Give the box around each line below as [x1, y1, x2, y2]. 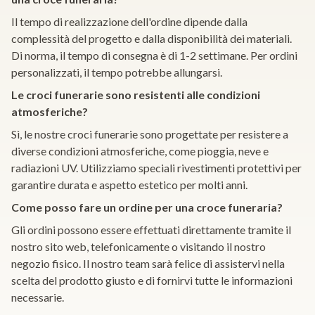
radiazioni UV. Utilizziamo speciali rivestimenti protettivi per [11, 161, 302, 175]
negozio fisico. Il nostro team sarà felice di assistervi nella [11, 257, 285, 271]
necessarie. [11, 290, 64, 304]
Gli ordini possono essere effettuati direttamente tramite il [11, 223, 291, 237]
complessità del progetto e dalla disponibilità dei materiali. [11, 32, 292, 46]
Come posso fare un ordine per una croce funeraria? [11, 200, 283, 214]
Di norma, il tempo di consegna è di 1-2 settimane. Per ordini [11, 49, 297, 63]
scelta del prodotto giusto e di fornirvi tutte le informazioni [11, 274, 292, 288]
